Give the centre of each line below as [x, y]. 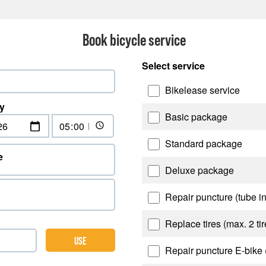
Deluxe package [198, 170]
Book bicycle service [134, 40]
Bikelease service [201, 90]
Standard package [202, 143]
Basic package [195, 117]
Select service [173, 66]
